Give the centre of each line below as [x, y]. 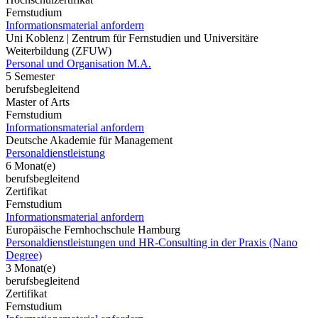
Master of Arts [38, 102]
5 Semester [30, 76]
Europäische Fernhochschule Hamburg [93, 229]
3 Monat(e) [31, 268]
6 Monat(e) [31, 165]
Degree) [24, 255]
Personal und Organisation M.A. [78, 63]
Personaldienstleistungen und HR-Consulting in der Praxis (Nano [152, 242]
